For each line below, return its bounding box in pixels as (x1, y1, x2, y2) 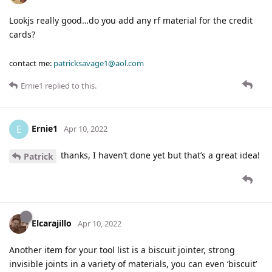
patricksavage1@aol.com (53, 58, 144, 69)
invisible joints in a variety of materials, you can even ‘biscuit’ (9, 258, 257, 270)
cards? (9, 29, 35, 41)
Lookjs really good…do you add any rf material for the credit (9, 15, 253, 27)
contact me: (9, 58, 53, 69)
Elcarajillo (32, 217, 72, 229)
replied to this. (43, 80, 97, 92)
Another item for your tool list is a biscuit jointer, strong (9, 244, 235, 256)
